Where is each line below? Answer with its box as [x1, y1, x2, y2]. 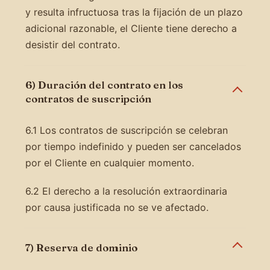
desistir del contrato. [25, 38, 120, 51]
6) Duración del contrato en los [25, 78, 183, 91]
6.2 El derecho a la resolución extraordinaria [25, 184, 227, 197]
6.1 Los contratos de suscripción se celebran [25, 124, 228, 136]
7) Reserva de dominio [25, 240, 137, 254]
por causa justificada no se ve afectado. [25, 201, 209, 213]
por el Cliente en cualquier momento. [25, 156, 194, 169]
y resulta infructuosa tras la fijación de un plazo [25, 5, 243, 18]
